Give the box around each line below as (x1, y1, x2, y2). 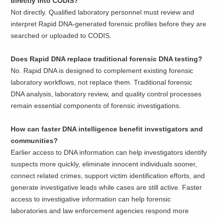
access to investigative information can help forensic (11, 195, 171, 203)
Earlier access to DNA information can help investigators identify (11, 148, 207, 157)
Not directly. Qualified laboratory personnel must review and (11, 8, 195, 17)
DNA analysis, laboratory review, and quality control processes (11, 90, 202, 98)
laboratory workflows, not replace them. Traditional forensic (11, 78, 193, 87)
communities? (11, 137, 58, 145)
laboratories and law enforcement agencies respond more (11, 207, 189, 215)
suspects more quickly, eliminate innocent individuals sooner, (11, 160, 198, 168)
